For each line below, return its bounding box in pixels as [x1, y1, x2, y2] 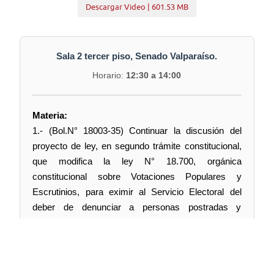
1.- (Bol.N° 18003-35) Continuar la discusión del [32, 125, 242, 136]
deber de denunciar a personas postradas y [32, 202, 242, 213]
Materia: [32, 110, 68, 121]
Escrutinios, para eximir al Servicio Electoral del [32, 187, 242, 198]
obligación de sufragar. [32, 232, 122, 243]
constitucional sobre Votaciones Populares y [32, 171, 242, 182]
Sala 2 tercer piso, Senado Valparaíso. [56, 51, 218, 62]
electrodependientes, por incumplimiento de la [32, 217, 242, 228]
